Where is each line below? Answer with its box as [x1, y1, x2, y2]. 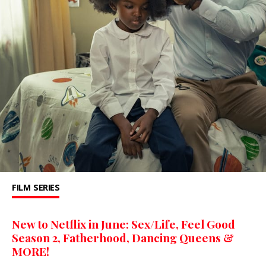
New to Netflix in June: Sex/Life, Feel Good [12, 216, 235, 232]
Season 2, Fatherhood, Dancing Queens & [12, 230, 234, 246]
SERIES [33, 182, 59, 194]
